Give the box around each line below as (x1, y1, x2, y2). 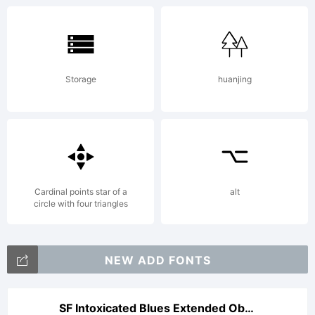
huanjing (217, 74, 252, 84)
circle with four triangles (33, 198, 128, 209)
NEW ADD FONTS (104, 253, 211, 267)
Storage (65, 74, 96, 84)
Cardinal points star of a (34, 186, 127, 197)
